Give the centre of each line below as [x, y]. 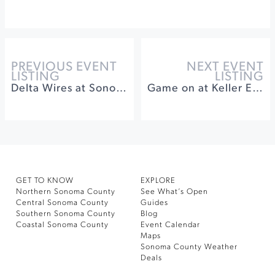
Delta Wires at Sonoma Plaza [121, 89]
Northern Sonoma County [66, 192]
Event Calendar [170, 225]
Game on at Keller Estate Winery [258, 89]
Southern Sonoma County [66, 214]
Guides [154, 203]
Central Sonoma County [62, 203]
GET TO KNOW [45, 181]
